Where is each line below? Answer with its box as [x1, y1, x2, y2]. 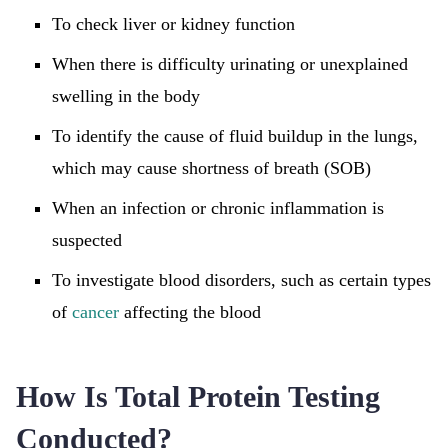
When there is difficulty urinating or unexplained [52, 54, 408, 74]
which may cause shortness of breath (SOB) [52, 158, 371, 178]
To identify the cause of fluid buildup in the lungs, [52, 126, 418, 146]
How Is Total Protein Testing [16, 380, 380, 413]
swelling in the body [52, 86, 200, 106]
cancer [72, 302, 119, 322]
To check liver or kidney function [52, 14, 295, 34]
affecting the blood [119, 302, 261, 322]
